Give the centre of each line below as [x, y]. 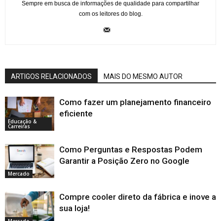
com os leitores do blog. [110, 14]
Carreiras [19, 126]
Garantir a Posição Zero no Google [124, 161]
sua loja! [74, 208]
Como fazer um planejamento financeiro [135, 102]
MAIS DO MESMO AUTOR [143, 77]
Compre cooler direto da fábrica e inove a [138, 197]
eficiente [76, 114]
